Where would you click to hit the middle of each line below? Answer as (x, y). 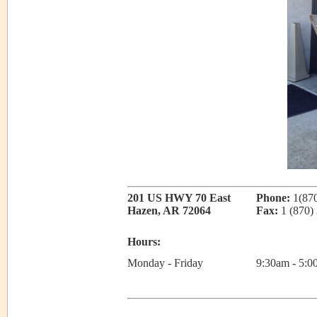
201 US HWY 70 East (179, 198)
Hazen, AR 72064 (169, 211)
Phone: (273, 198)
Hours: (144, 242)
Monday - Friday (165, 263)
